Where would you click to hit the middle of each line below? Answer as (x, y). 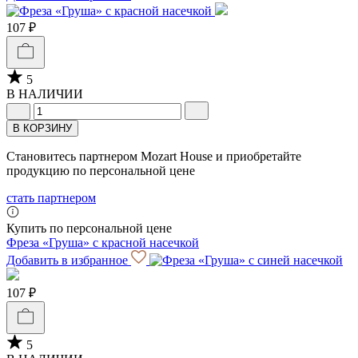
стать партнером (51, 197)
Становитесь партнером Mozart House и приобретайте (154, 156)
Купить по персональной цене (89, 228)
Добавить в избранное (69, 260)
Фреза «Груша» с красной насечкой (103, 242)
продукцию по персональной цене (101, 170)
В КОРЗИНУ (42, 128)
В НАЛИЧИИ (45, 93)
